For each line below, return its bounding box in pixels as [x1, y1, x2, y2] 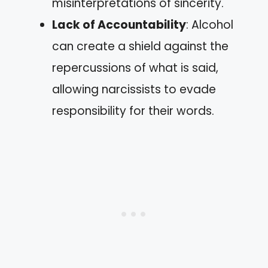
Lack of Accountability [52, 17, 186, 33]
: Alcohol [186, 17, 233, 33]
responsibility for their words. [52, 103, 214, 119]
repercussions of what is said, [52, 60, 218, 76]
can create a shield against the [52, 38, 229, 54]
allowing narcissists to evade [52, 81, 216, 98]
